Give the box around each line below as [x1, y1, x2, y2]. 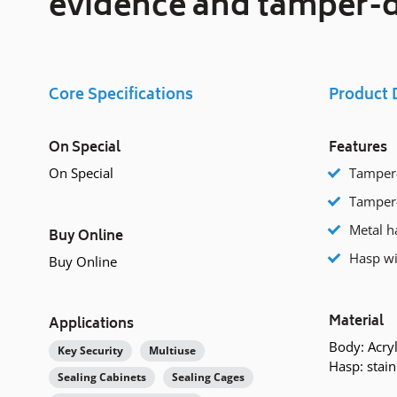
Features [329, 136, 387, 161]
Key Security [58, 343, 123, 359]
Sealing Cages [172, 370, 245, 385]
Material [329, 309, 384, 334]
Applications [49, 313, 134, 338]
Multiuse [149, 343, 196, 359]
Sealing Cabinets [58, 370, 146, 385]
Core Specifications [49, 83, 193, 110]
